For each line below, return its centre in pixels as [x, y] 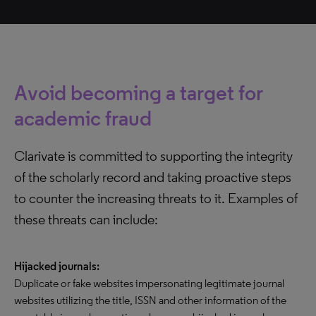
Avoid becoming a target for [138, 93]
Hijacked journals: [57, 266]
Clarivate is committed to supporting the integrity [153, 156]
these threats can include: [86, 219]
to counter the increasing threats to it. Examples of [156, 198]
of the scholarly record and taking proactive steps [153, 177]
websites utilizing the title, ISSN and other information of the [150, 300]
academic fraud [83, 118]
